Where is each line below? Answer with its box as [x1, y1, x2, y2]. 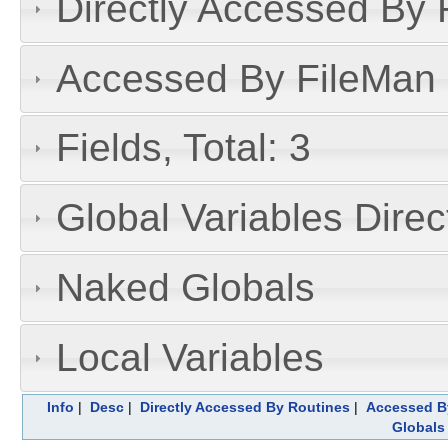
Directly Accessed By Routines [139, 398, 350, 415]
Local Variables [55, 335, 324, 379]
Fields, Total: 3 [55, 126, 311, 170]
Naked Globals [55, 266, 315, 310]
